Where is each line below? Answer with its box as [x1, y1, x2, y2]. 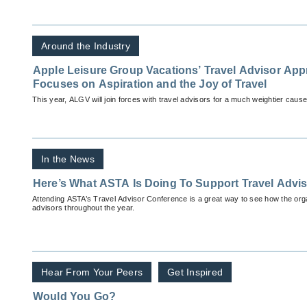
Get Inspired [167, 267, 223, 278]
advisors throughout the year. [32, 204, 135, 212]
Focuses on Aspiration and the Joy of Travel [82, 78, 267, 90]
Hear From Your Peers [41, 267, 143, 278]
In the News [41, 153, 95, 165]
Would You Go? [33, 291, 116, 303]
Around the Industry [41, 40, 130, 52]
